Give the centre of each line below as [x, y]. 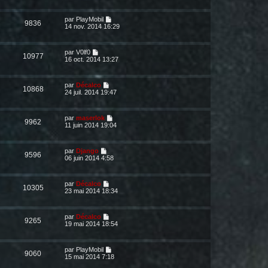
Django [87, 151]
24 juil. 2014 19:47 [91, 92]
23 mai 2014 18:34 [91, 191]
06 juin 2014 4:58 [89, 158]
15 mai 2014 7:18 [89, 257]
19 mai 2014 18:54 [91, 224]
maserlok [90, 118]
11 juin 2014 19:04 [91, 125]
